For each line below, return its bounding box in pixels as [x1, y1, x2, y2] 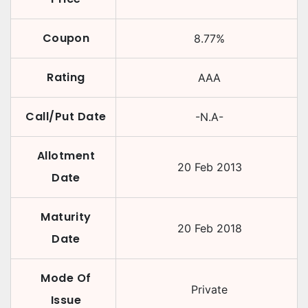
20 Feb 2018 [177, 221, 242, 235]
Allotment [36, 148, 96, 164]
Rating [47, 69, 85, 85]
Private [191, 283, 228, 296]
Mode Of [41, 270, 91, 286]
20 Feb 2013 [177, 160, 242, 174]
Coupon [42, 30, 90, 46]
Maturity [41, 209, 91, 225]
